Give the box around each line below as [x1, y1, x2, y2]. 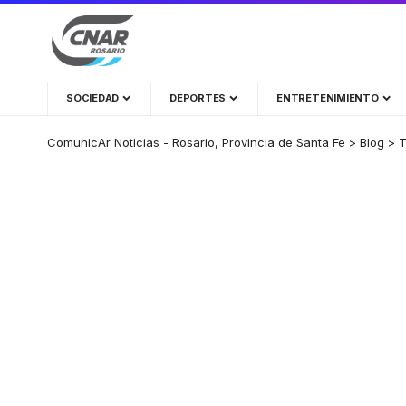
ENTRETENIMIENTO [276, 91, 379, 104]
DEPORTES [169, 91, 227, 104]
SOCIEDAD [66, 91, 120, 104]
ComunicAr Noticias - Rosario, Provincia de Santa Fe [47, 134, 345, 150]
